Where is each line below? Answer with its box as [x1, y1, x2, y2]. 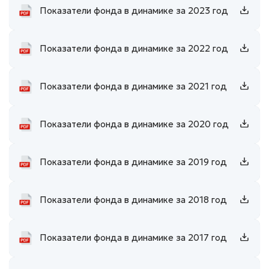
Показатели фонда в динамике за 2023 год [40, 5, 228, 17]
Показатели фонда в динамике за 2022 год [40, 43, 228, 55]
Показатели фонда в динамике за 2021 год [40, 80, 227, 92]
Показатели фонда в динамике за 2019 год [40, 156, 227, 168]
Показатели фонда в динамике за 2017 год [40, 232, 227, 244]
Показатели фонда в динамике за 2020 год [40, 118, 229, 130]
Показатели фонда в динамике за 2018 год [40, 194, 227, 206]
